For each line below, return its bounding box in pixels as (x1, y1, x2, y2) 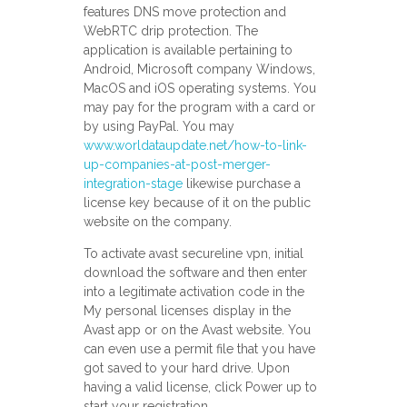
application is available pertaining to (83, 43, 293, 58)
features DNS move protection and (83, 5, 286, 20)
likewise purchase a (182, 176, 301, 192)
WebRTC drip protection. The (83, 24, 258, 39)
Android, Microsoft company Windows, (83, 62, 315, 77)
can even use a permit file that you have (83, 342, 315, 357)
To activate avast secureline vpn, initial (83, 246, 303, 262)
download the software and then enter (83, 265, 307, 281)
